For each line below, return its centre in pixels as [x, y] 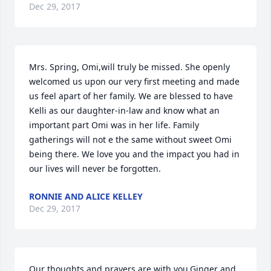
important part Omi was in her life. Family [114, 125]
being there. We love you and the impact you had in [134, 154]
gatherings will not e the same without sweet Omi [130, 139]
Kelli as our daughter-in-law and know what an [124, 110]
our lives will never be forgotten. [95, 168]
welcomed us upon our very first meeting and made [134, 81]
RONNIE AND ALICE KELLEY [86, 196]
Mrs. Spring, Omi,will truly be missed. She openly [129, 67]
